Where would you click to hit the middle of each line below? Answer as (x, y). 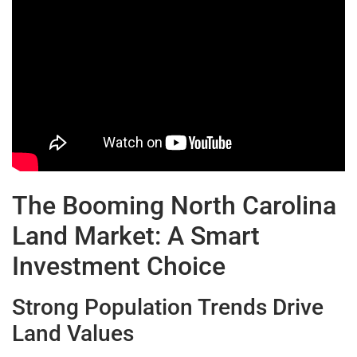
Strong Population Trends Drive (168, 308)
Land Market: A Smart (136, 236)
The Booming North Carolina (174, 206)
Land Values (73, 334)
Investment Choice (119, 267)
